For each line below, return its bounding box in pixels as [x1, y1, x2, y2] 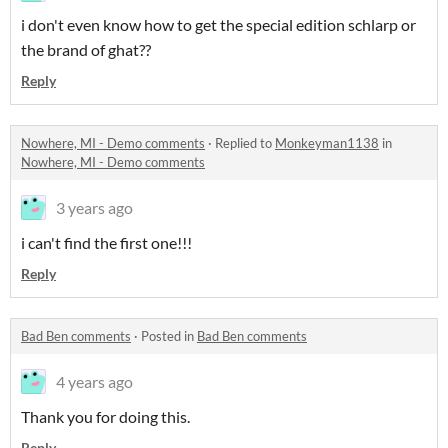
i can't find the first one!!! [21, 233, 192, 252]
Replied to [215, 135, 275, 151]
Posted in [141, 328, 197, 344]
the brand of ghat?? [21, 40, 151, 59]
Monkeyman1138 [275, 135, 379, 151]
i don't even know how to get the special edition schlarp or [21, 15, 416, 34]
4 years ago [56, 372, 133, 391]
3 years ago [56, 198, 133, 217]
